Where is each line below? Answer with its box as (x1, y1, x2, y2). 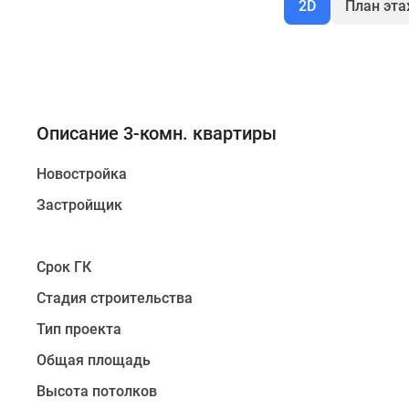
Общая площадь (37, 351, 151, 369)
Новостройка (37, 165, 127, 183)
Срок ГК (37, 258, 91, 276)
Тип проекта (37, 320, 121, 338)
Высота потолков (37, 383, 157, 400)
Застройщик (37, 196, 122, 214)
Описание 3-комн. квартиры (37, 122, 277, 144)
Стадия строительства (37, 289, 193, 307)
